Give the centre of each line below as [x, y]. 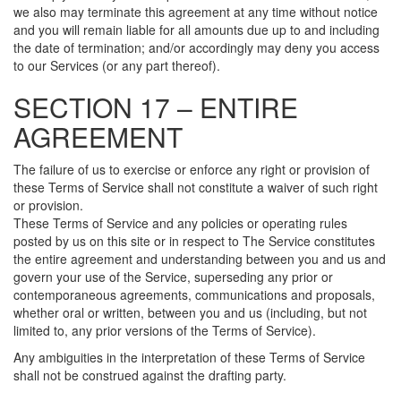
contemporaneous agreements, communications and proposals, [194, 294]
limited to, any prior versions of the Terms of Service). [165, 330]
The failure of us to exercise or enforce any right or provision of [192, 169]
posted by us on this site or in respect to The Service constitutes [194, 241]
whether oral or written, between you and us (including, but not [190, 312]
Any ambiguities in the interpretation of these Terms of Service [189, 357]
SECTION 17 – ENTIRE [156, 107]
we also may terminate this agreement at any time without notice [196, 12]
